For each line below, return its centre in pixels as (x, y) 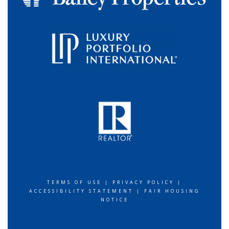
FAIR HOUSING (172, 191)
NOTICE (114, 199)
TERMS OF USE (74, 182)
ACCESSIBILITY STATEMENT (81, 191)
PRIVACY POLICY (143, 182)
